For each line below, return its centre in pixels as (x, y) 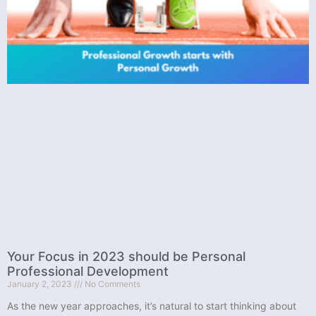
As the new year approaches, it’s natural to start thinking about (152, 305)
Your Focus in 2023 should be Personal (126, 256)
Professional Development (88, 271)
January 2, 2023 (41, 284)
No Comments (111, 284)
